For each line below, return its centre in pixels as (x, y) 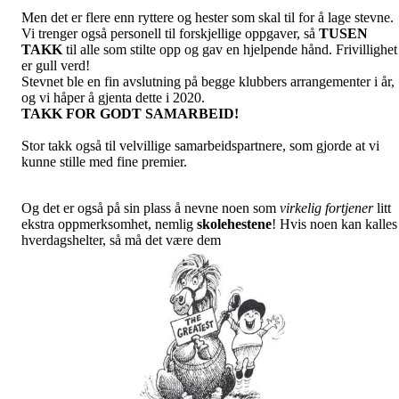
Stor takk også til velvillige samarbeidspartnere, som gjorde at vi (200, 146)
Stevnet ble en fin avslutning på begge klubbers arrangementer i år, (208, 81)
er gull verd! (56, 65)
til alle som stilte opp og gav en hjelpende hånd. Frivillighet (230, 49)
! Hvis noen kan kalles (334, 224)
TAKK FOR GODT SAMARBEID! (132, 114)
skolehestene (234, 224)
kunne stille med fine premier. (104, 162)
